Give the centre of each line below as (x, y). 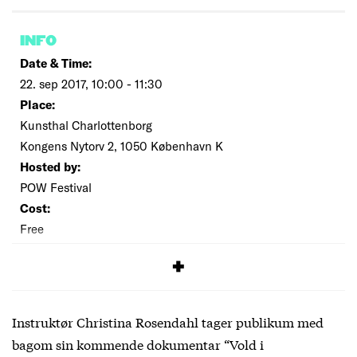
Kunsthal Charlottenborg (86, 126)
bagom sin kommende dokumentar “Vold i (138, 344)
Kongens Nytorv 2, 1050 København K (122, 146)
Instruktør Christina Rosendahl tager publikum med (168, 322)
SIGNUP (43, 257)
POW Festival (56, 188)
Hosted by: (50, 167)
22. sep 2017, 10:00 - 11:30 (91, 84)
